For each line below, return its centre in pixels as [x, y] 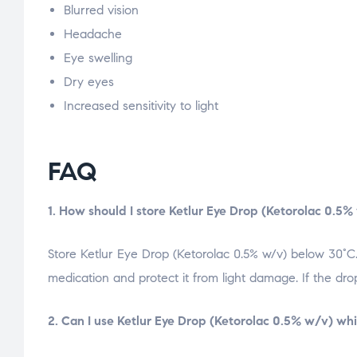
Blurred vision [101, 10]
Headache [93, 33]
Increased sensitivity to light [141, 105]
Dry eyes [89, 81]
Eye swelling [98, 57]
